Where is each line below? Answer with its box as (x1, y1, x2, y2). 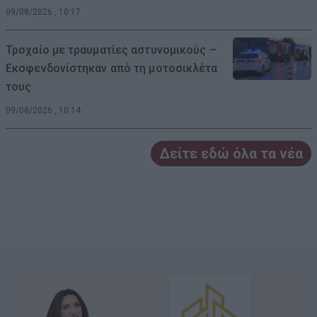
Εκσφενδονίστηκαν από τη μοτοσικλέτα (6, 61, 218, 75)
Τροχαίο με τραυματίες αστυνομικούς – (6, 42, 217, 57)
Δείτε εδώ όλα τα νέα (159, 144, 303, 162)
